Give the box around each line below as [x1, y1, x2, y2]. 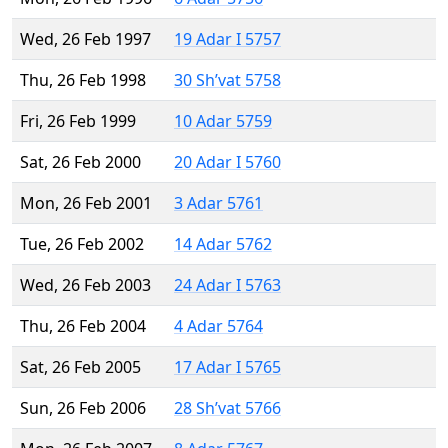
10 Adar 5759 [174, 110, 272, 133]
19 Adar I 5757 [174, 28, 281, 51]
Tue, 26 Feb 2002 [20, 233, 144, 256]
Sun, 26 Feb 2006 [20, 397, 146, 420]
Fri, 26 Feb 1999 [20, 110, 136, 133]
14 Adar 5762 [174, 233, 272, 256]
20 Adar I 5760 [174, 151, 281, 174]
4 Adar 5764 [174, 315, 263, 338]
